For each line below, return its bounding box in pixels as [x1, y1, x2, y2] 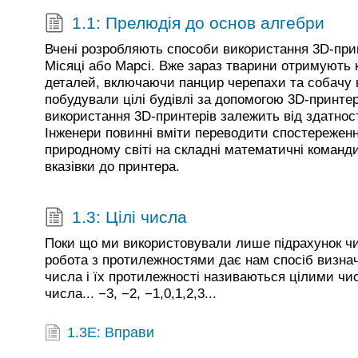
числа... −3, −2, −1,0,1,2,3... [45, 285, 217, 301]
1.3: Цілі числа [71, 207, 187, 226]
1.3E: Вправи [67, 324, 155, 341]
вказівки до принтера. [45, 159, 180, 174]
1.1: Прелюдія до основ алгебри [71, 13, 324, 32]
